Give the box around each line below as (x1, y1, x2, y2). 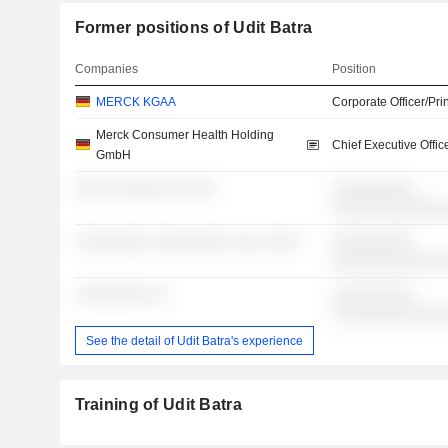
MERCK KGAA (95, 95, 176, 110)
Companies (74, 62, 138, 77)
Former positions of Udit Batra (74, 19, 313, 37)
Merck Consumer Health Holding (95, 128, 274, 143)
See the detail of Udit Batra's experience (85, 333, 303, 348)
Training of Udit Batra (74, 396, 242, 414)
